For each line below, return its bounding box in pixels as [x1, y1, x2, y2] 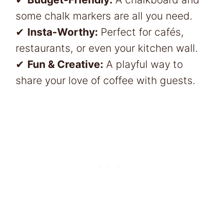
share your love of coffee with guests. [16, 74, 196, 87]
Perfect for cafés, [98, 25, 184, 38]
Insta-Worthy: [27, 25, 98, 38]
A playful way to [103, 58, 183, 70]
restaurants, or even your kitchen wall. [16, 42, 198, 54]
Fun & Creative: [27, 58, 103, 70]
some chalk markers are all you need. [16, 9, 193, 22]
